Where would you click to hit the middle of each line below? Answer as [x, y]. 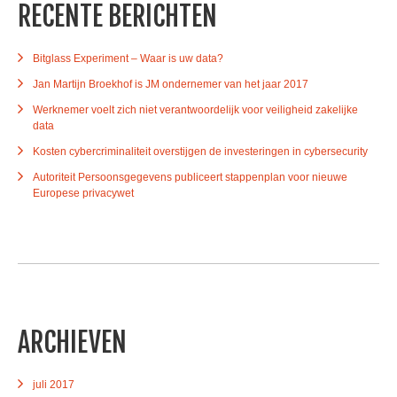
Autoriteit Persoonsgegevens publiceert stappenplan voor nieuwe [190, 177]
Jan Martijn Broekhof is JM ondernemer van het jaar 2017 [171, 84]
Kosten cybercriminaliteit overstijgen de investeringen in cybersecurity [200, 151]
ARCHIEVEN [72, 342]
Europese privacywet [83, 193]
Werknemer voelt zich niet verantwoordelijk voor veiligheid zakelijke [195, 109]
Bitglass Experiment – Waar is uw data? [128, 58]
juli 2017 [54, 384]
